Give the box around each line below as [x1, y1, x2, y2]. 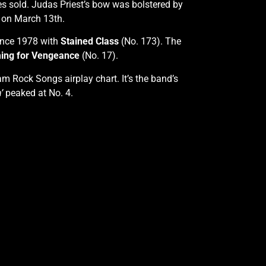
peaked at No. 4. [3, 87, 73, 99]
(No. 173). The [119, 36, 181, 47]
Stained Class [61, 36, 119, 47]
